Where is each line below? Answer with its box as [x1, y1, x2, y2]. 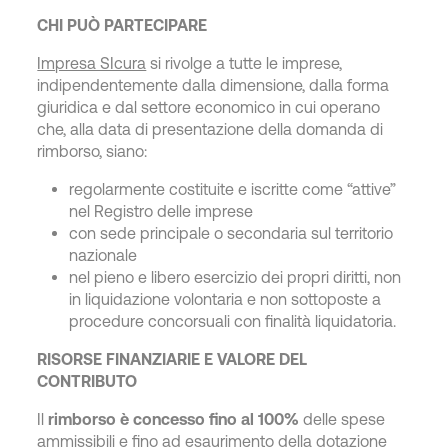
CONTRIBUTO [37, 372, 138, 390]
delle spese [299, 410, 386, 428]
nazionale [69, 246, 138, 264]
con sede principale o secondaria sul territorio [69, 224, 394, 242]
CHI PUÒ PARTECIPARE [37, 16, 208, 34]
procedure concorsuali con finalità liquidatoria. [69, 312, 397, 330]
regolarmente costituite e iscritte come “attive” [69, 180, 397, 198]
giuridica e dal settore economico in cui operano [37, 98, 381, 116]
